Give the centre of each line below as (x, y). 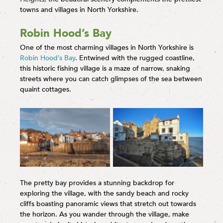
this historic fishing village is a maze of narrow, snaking (105, 69)
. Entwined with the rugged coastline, (135, 58)
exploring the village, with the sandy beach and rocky (104, 194)
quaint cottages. (46, 90)
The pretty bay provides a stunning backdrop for (97, 183)
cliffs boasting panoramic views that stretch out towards (108, 204)
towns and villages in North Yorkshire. (79, 10)
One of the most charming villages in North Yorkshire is (107, 48)
